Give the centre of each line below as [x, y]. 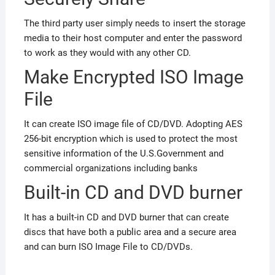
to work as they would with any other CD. [107, 53]
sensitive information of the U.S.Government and [123, 154]
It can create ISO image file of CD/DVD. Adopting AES [133, 124]
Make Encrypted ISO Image [134, 77]
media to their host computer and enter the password [133, 38]
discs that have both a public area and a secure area [130, 232]
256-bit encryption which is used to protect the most [130, 139]
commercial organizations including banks [110, 168]
